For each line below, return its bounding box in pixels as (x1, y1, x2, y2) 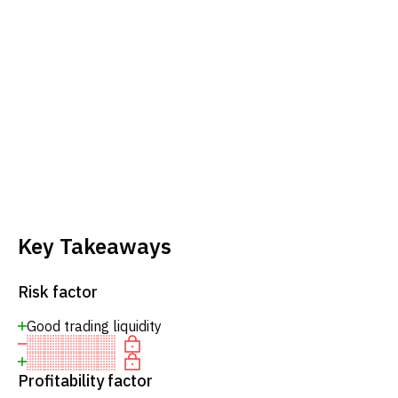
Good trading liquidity (27, 317, 162, 335)
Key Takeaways (18, 232, 171, 260)
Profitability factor (18, 370, 153, 391)
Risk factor (18, 282, 98, 302)
